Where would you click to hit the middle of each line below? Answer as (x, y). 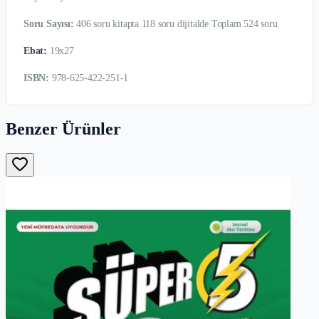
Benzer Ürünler (63, 129)
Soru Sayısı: (49, 23)
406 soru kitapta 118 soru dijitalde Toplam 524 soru (176, 23)
